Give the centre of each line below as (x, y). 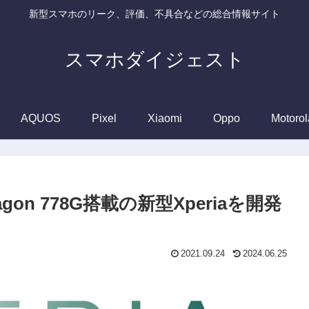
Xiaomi (165, 118)
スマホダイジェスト (154, 59)
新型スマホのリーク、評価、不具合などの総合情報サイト (154, 14)
